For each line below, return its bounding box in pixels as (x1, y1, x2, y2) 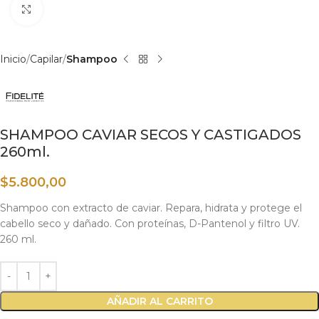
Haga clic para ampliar (42, 4, 150, 15)
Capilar (30, 53, 63, 66)
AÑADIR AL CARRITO (106, 295, 213, 308)
